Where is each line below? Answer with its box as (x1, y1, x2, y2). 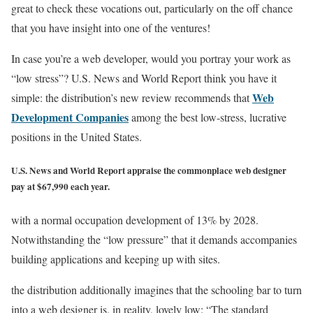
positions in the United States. (11, 129, 142, 145)
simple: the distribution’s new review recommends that (11, 90, 252, 105)
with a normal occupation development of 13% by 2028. (11, 212, 259, 227)
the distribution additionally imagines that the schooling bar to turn (11, 282, 302, 297)
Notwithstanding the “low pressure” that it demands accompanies (11, 231, 297, 247)
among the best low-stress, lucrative (129, 110, 286, 125)
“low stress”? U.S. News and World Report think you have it (11, 71, 277, 86)
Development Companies (11, 109, 129, 126)
